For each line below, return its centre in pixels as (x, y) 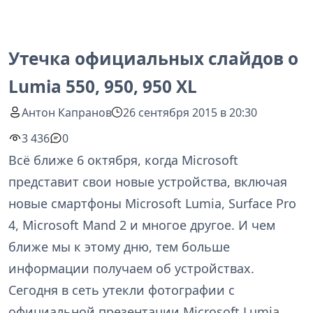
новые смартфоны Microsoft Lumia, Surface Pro (152, 203)
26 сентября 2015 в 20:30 (190, 112)
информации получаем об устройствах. (131, 268)
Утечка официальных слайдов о (153, 58)
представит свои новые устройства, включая (148, 182)
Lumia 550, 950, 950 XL (103, 86)
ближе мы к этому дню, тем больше (119, 247)
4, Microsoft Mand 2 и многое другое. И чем (142, 225)
